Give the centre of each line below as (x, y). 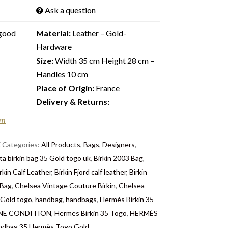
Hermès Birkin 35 (127, 199)
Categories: (22, 144)
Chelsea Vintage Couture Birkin (65, 186)
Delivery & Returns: (73, 102)
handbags (81, 199)
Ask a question (70, 10)
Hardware (54, 47)
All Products (61, 144)
